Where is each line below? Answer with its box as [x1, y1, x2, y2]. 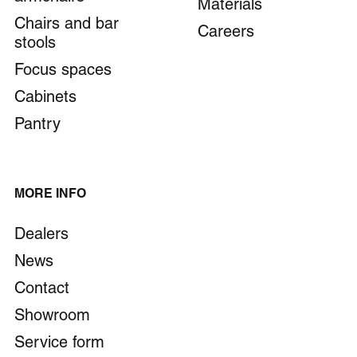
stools [14, 36, 56, 53]
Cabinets [14, 90, 76, 107]
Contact [14, 281, 69, 298]
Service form [14, 335, 104, 352]
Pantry [14, 117, 61, 134]
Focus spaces [14, 63, 112, 80]
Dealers [14, 227, 69, 244]
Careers [198, 25, 254, 41]
